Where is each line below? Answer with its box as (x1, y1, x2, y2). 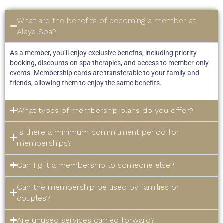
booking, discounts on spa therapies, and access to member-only (10, 58, 209, 67)
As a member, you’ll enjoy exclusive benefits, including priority (10, 48, 197, 57)
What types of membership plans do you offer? (17, 105, 194, 115)
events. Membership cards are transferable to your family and (10, 68, 199, 77)
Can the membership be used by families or (17, 182, 180, 192)
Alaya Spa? (17, 26, 57, 36)
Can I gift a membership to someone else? (17, 160, 175, 170)
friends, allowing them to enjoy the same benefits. (10, 78, 162, 87)
